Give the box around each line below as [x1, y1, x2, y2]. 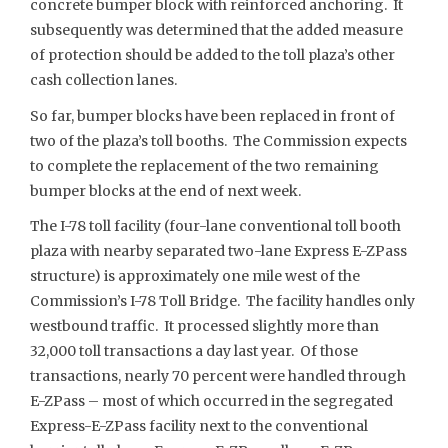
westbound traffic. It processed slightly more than [30, 317, 379, 335]
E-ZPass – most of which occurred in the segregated [30, 392, 393, 410]
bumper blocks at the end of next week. [30, 181, 301, 200]
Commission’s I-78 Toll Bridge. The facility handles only [30, 292, 415, 310]
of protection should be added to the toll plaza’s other [30, 46, 395, 64]
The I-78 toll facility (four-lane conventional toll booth [30, 217, 401, 235]
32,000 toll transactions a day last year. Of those [30, 342, 358, 360]
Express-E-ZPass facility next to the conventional [30, 417, 368, 435]
